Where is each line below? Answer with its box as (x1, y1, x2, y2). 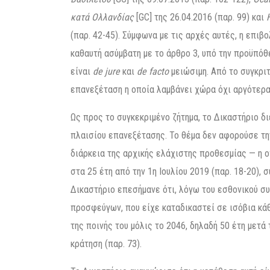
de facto (137, 66, 169, 77)
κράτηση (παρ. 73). (71, 238, 142, 250)
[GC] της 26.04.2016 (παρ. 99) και (134, 11, 266, 23)
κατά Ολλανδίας (71, 11, 134, 23)
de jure (93, 66, 120, 77)
